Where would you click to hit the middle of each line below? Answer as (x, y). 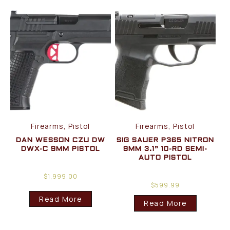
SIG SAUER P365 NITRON (165, 141)
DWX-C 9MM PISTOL (61, 149)
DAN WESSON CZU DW (60, 141)
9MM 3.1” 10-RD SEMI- (165, 149)
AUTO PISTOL (165, 158)
